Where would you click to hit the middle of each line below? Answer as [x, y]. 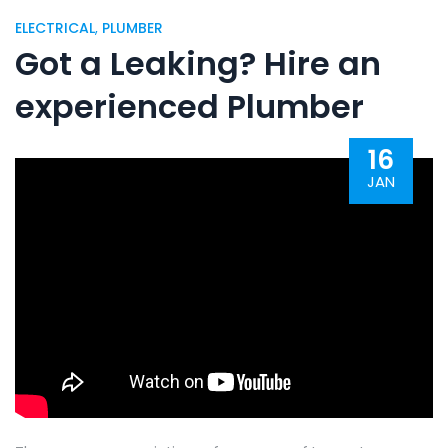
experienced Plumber [189, 106]
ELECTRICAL [55, 28]
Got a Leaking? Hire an [198, 63]
